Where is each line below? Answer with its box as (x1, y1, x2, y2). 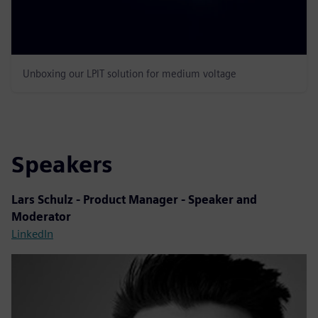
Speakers (11, 150, 112, 178)
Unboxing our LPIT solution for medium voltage (23, 67, 236, 79)
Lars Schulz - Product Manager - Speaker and (11, 193, 257, 207)
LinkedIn (11, 227, 53, 241)
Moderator (11, 210, 71, 224)
